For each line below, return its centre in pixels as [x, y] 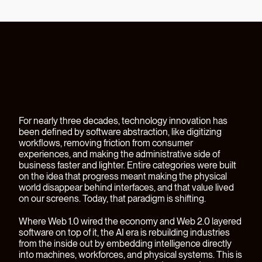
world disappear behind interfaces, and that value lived [126, 188]
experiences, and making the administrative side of [119, 154]
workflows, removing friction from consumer [106, 143]
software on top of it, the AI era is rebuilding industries [124, 233]
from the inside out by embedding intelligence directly [125, 244]
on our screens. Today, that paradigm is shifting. [112, 199]
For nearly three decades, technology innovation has [123, 121]
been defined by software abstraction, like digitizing [120, 132]
